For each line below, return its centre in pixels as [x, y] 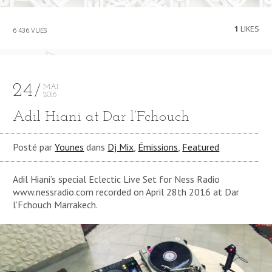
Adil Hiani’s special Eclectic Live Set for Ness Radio [117, 179]
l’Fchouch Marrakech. [56, 205]
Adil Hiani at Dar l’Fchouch [101, 117]
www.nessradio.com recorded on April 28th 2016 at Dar [126, 192]
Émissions [158, 147]
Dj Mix [121, 147]
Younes [70, 147]
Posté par [34, 147]
